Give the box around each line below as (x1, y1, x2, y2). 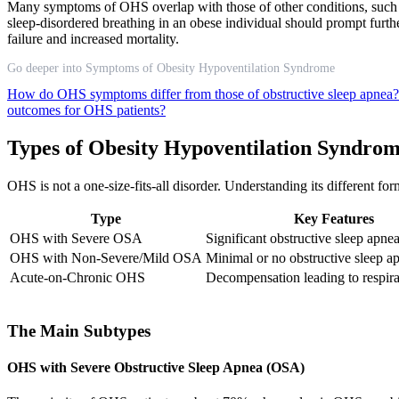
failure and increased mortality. (7, 31, 179, 47)
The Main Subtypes (7, 321, 151, 340)
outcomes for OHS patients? (7, 102, 166, 118)
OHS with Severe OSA (10, 231, 142, 247)
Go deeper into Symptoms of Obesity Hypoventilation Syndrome (7, 61, 335, 76)
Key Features (293, 211, 374, 227)
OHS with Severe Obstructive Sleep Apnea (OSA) (7, 360, 305, 376)
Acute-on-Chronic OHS (10, 270, 145, 286)
